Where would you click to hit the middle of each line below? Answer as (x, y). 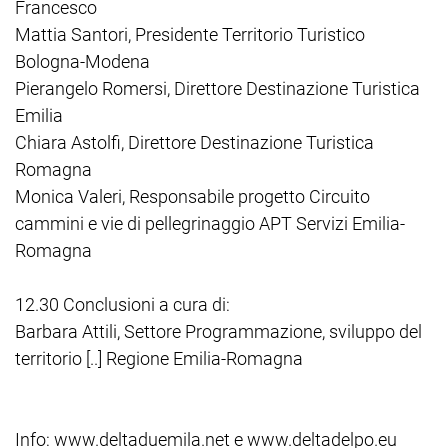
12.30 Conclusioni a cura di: (122, 304)
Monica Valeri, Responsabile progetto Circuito (192, 196)
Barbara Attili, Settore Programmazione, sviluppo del (218, 331)
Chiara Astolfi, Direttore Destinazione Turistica (194, 142)
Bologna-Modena (82, 61)
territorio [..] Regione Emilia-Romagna (159, 358)
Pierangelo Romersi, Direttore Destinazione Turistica (217, 88)
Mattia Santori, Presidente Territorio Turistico (190, 34)
